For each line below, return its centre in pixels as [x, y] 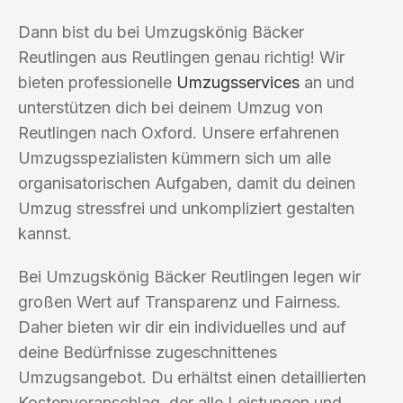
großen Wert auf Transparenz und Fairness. [179, 301]
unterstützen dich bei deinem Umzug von [170, 107]
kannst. [45, 233]
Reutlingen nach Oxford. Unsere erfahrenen [179, 132]
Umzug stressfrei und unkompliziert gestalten [186, 208]
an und [327, 82]
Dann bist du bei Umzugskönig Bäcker [161, 31]
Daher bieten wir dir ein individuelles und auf [182, 327]
